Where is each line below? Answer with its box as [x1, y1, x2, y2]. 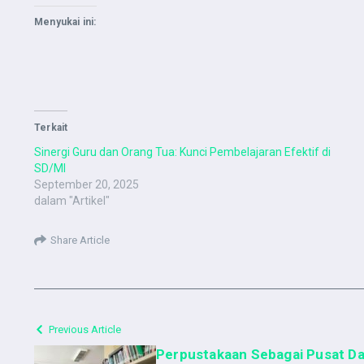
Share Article [50, 233, 110, 246]
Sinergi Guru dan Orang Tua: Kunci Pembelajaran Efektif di [34, 145, 331, 159]
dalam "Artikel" [34, 194, 110, 208]
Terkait [34, 122, 68, 134]
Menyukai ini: [34, 16, 97, 28]
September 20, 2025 [34, 178, 139, 192]
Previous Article [49, 323, 121, 336]
